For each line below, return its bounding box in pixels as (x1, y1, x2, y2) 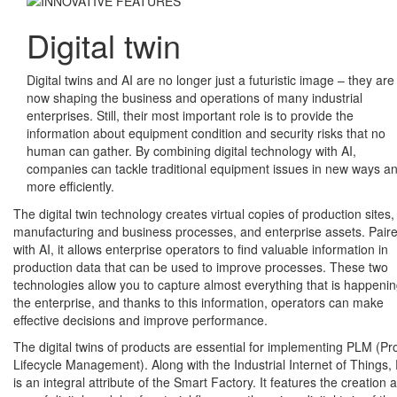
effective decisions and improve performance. (13, 311, 268, 330)
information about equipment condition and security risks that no (27, 124, 385, 143)
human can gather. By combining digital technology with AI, (27, 142, 356, 160)
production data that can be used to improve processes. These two (13, 258, 388, 276)
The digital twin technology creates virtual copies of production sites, (13, 205, 394, 223)
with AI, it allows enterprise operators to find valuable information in (13, 240, 388, 259)
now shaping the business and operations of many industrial (27, 89, 362, 107)
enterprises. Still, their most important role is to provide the (27, 106, 354, 125)
